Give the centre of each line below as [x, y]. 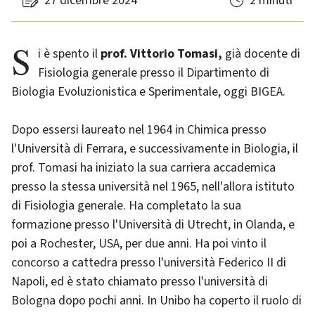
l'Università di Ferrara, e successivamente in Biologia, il [155, 149]
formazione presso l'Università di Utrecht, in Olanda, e [153, 225]
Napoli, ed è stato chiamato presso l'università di [140, 282]
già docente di [261, 54]
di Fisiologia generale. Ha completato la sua [126, 206]
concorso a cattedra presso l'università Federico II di [149, 263]
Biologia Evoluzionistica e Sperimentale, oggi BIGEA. [148, 92]
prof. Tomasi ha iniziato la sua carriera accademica [143, 168]
